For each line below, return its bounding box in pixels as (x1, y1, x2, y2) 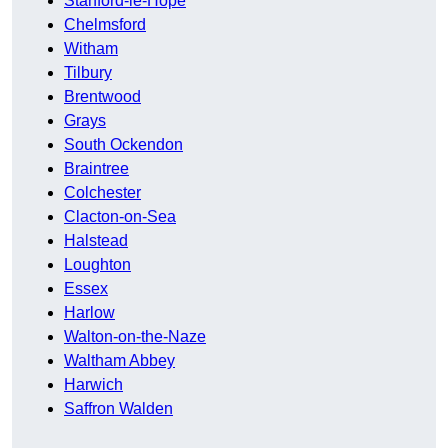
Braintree (64, 160, 129, 178)
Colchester (64, 184, 141, 202)
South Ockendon (64, 136, 183, 154)
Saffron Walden (64, 400, 173, 418)
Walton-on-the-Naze (64, 328, 206, 346)
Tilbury (64, 64, 112, 82)
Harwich (64, 376, 123, 394)
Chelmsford (64, 16, 146, 34)
